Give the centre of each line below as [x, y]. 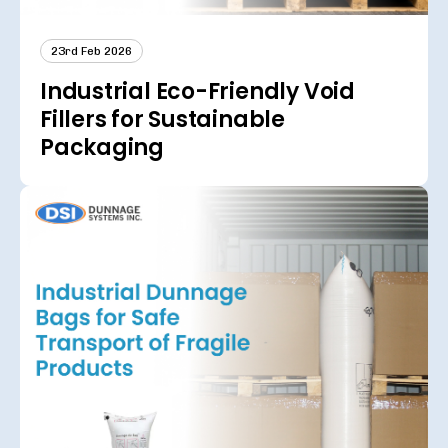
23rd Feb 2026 [91, 50]
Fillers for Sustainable [162, 119]
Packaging [102, 147]
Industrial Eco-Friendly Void [197, 91]
